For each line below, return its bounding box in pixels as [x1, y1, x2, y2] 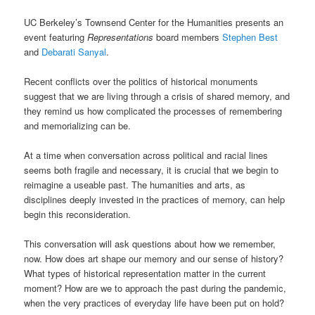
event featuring [24, 30, 88, 44]
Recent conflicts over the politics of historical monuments [24, 74, 259, 88]
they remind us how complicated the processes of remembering [24, 103, 283, 117]
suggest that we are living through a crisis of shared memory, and [24, 89, 290, 103]
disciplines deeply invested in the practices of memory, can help [24, 192, 285, 206]
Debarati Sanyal [41, 44, 107, 58]
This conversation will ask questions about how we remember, [24, 237, 276, 251]
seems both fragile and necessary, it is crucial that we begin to [24, 162, 279, 176]
